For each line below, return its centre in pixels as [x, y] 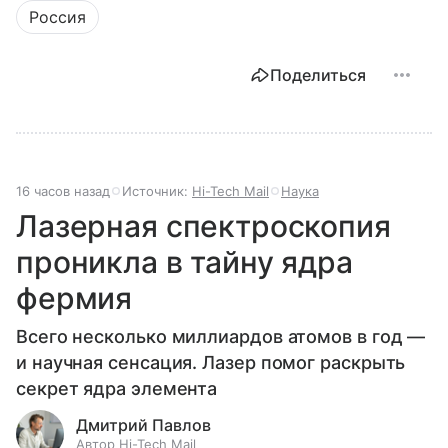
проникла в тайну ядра [184, 262]
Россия [57, 17]
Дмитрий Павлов [143, 425]
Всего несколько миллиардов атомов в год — [221, 337]
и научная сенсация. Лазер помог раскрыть [211, 363]
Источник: [157, 191]
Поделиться [318, 75]
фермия [74, 298]
